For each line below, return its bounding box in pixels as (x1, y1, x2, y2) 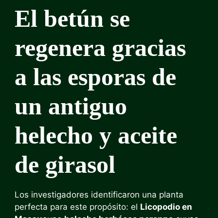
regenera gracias (15, 34, 186, 61)
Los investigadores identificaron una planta (15, 189, 183, 200)
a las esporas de (15, 63, 176, 91)
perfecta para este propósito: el (15, 201, 140, 212)
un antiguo (15, 92, 127, 120)
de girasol (15, 150, 115, 178)
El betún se (15, 4, 130, 32)
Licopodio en (140, 201, 192, 212)
